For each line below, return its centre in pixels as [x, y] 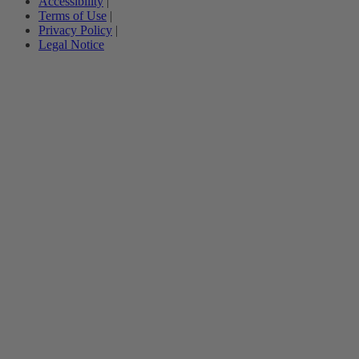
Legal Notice [71, 45]
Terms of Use [73, 16]
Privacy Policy [75, 30]
